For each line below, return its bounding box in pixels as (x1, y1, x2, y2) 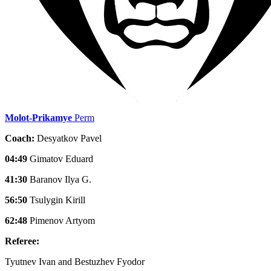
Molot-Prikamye (5, 112, 72, 123)
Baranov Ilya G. (30, 174, 91, 184)
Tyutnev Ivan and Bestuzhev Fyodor (5, 256, 145, 267)
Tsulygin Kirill (30, 194, 85, 205)
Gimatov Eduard (30, 153, 93, 164)
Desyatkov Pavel (34, 132, 102, 143)
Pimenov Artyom (30, 215, 95, 226)
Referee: (5, 235, 39, 246)
